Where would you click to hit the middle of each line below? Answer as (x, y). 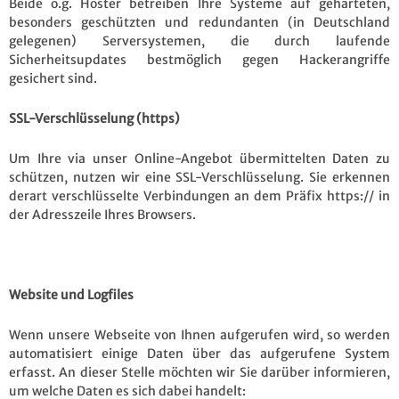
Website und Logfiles (71, 294)
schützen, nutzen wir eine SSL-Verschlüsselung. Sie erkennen (199, 177)
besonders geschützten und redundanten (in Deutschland (199, 22)
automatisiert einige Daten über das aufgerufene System (199, 353)
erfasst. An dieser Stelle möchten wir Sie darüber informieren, (199, 372)
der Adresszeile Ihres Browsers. (102, 214)
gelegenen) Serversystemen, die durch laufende (199, 41)
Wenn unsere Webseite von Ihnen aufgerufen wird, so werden (199, 334)
